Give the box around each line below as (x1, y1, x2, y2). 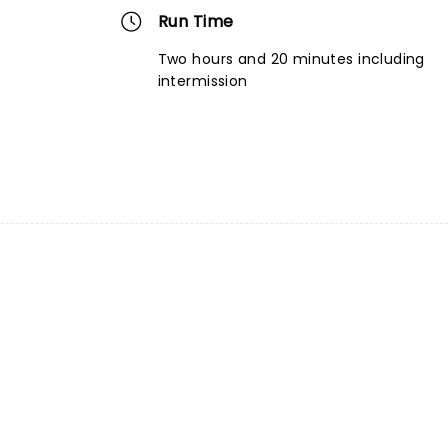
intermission (157, 71, 248, 91)
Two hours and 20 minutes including (157, 49, 425, 69)
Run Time (157, 10, 234, 33)
